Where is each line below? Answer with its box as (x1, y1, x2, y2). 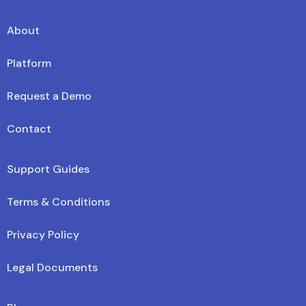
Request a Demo (7, 88, 92, 103)
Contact (7, 121, 51, 136)
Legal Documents (7, 260, 98, 275)
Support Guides (7, 161, 89, 176)
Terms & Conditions (7, 194, 110, 209)
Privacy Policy (7, 227, 79, 242)
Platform (7, 55, 51, 70)
